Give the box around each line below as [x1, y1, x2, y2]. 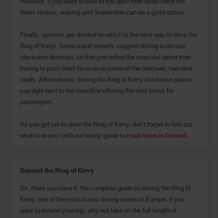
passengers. [20, 97, 57, 106]
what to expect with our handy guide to [20, 130, 127, 140]
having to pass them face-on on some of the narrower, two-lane [20, 63, 192, 73]
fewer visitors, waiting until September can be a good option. [20, 7, 185, 17]
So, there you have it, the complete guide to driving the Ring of [20, 183, 191, 192]
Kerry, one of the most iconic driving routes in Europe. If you [20, 194, 184, 203]
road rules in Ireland [127, 130, 186, 140]
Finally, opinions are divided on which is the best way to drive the [20, 30, 197, 39]
